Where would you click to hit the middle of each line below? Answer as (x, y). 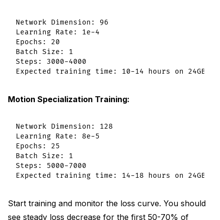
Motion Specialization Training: (69, 99)
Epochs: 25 (38, 146)
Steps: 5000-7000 (51, 165)
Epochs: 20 (38, 42)
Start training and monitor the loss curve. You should (107, 203)
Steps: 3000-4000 (51, 61)
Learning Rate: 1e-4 (58, 32)
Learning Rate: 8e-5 (58, 136)
